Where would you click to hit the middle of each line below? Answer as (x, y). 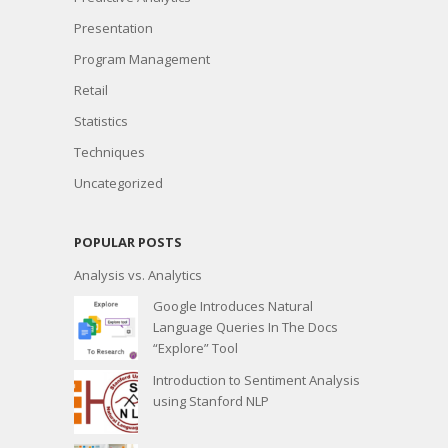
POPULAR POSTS (128, 241)
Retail (91, 89)
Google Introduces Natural (233, 305)
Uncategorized (118, 182)
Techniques (109, 151)
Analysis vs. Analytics (138, 274)
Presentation (113, 27)
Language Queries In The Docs (245, 326)
